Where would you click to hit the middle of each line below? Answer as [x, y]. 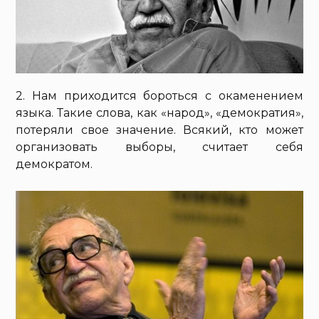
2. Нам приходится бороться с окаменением [159, 95]
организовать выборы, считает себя [159, 147]
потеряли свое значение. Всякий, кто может [159, 130]
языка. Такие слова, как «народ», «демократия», [159, 113]
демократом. [54, 164]
